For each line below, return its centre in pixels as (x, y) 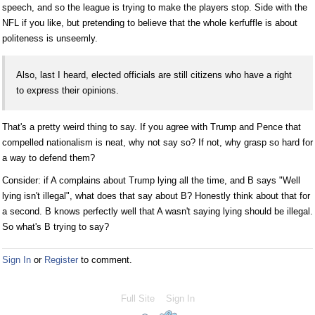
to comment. (105, 260)
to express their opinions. (67, 91)
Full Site (137, 299)
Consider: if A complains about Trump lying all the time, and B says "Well (151, 181)
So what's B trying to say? (56, 227)
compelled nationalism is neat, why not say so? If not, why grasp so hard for (157, 143)
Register (61, 260)
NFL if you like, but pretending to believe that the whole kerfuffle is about (150, 23)
